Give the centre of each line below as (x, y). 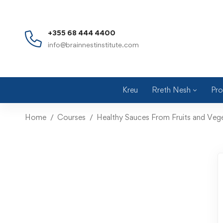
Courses (71, 117)
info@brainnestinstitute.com (93, 44)
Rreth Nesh (171, 90)
